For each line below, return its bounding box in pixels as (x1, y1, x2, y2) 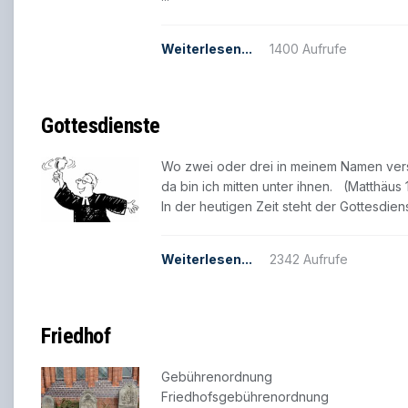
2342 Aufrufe (270, 251, 348, 268)
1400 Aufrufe (270, 41, 347, 57)
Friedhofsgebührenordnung (161, 389, 329, 405)
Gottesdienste (41, 113, 160, 139)
